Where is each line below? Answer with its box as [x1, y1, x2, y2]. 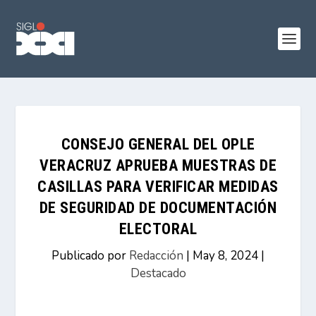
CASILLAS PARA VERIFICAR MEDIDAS [37, 178, 279, 195]
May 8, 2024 [193, 248, 258, 264]
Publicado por [51, 248, 129, 264]
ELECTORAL [119, 220, 197, 238]
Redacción [129, 248, 183, 264]
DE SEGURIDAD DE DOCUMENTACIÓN [39, 199, 277, 217]
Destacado [130, 265, 186, 281]
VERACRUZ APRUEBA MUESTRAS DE [39, 157, 276, 174]
